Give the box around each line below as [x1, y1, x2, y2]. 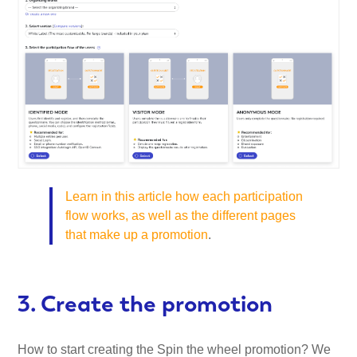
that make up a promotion [65, 227, 209, 241]
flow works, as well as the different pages [65, 208, 296, 222]
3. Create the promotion [18, 288, 273, 320]
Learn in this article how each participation [65, 189, 304, 203]
